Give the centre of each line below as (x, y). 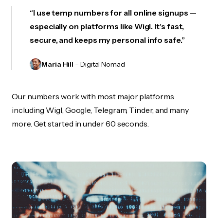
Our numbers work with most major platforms (93, 96)
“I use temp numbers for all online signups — (113, 13)
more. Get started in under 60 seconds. (80, 124)
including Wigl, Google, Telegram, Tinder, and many (100, 110)
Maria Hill (58, 64)
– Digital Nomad (99, 64)
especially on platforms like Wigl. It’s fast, (107, 26)
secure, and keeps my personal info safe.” (107, 40)
